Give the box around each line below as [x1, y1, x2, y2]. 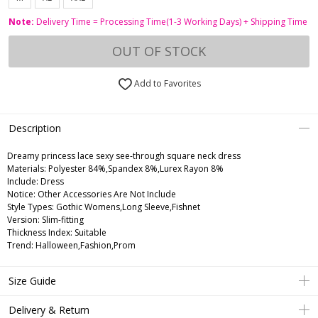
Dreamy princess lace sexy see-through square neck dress [7, 150, 241, 163]
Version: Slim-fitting [7, 214, 84, 226]
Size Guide [9, 274, 56, 288]
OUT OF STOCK [112, 43, 206, 60]
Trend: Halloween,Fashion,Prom [7, 239, 136, 252]
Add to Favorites [131, 77, 201, 90]
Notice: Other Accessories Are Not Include [7, 188, 176, 201]
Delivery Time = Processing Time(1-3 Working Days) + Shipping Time [34, 16, 307, 28]
